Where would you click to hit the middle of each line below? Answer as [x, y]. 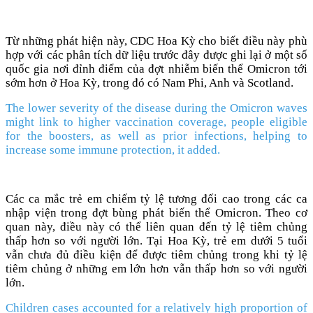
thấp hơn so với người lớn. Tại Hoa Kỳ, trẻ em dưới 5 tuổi [156, 240]
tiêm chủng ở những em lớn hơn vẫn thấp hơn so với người [156, 268]
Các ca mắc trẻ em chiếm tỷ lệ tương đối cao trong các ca [156, 198]
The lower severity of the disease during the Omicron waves [156, 108]
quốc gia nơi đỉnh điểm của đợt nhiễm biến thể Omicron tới [156, 68]
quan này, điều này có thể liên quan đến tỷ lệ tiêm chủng [156, 226]
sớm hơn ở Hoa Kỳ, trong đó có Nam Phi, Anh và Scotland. [150, 82]
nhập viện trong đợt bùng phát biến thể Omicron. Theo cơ [156, 212]
